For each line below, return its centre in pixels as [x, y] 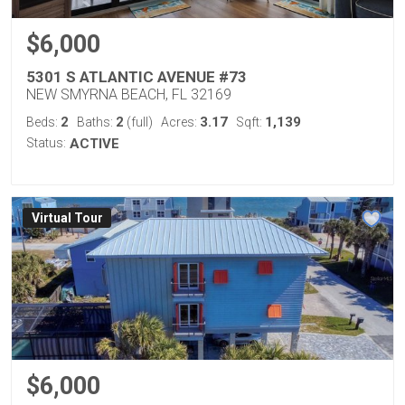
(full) [138, 122]
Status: [46, 143]
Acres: [180, 122]
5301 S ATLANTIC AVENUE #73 [137, 77]
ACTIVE [94, 144]
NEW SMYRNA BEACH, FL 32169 [129, 94]
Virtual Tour [67, 218]
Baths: [96, 122]
